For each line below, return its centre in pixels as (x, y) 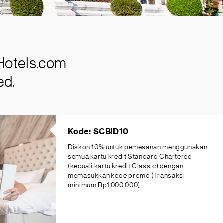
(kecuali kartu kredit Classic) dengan (126, 166)
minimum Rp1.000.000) (104, 185)
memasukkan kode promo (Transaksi (126, 176)
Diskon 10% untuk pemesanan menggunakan (138, 147)
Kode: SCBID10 (98, 132)
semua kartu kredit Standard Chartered (130, 157)
